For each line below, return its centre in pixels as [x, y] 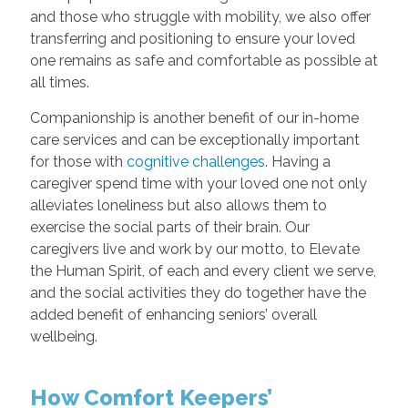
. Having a [297, 162]
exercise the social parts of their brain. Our [169, 227]
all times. [61, 82]
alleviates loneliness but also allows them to [178, 205]
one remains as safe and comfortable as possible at [204, 61]
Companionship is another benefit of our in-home [194, 118]
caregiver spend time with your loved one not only [198, 184]
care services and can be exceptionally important [194, 140]
